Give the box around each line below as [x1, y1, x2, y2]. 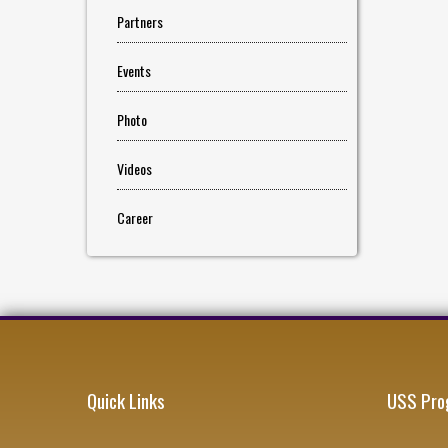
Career [117, 207, 153, 228]
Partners [117, 11, 163, 32]
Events [117, 60, 151, 81]
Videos [117, 158, 152, 179]
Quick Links [87, 386, 165, 414]
